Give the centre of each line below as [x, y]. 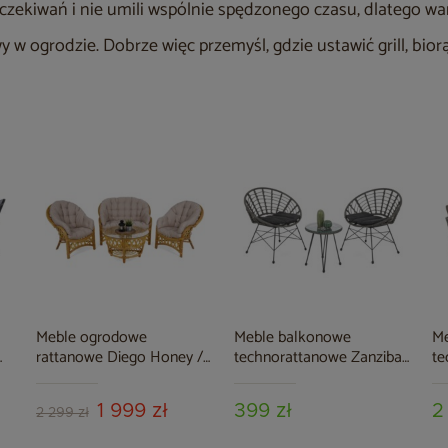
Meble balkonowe [292, 338]
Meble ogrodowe [91, 338]
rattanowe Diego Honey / [119, 358]
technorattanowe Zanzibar [320, 358]
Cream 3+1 [69, 378]
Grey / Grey [270, 378]
